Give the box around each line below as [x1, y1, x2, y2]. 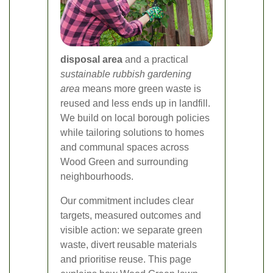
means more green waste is [80, 83, 201, 94]
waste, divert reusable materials [60, 239, 197, 250]
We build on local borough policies [60, 113, 210, 124]
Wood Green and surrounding [60, 157, 188, 168]
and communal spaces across [60, 142, 189, 153]
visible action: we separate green [60, 225, 202, 236]
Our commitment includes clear [60, 196, 194, 207]
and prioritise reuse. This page [60, 254, 191, 265]
